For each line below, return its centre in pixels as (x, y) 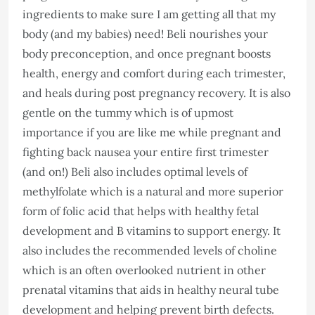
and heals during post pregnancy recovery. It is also (156, 92)
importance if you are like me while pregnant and (152, 132)
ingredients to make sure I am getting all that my (149, 14)
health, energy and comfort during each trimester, (154, 73)
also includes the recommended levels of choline (150, 250)
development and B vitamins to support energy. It (152, 230)
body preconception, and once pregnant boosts (147, 53)
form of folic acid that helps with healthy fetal (141, 211)
